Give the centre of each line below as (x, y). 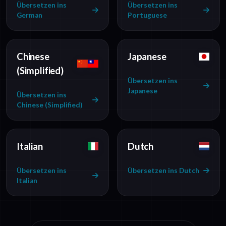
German (30, 15)
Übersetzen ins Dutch (163, 171)
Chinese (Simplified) (49, 105)
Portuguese (147, 15)
